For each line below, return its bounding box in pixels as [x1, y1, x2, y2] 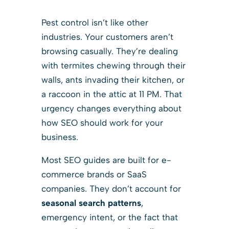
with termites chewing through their [41, 60, 186, 71]
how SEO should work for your [41, 117, 163, 128]
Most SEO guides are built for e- [41, 154, 171, 165]
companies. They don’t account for [41, 183, 181, 194]
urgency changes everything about [41, 103, 181, 113]
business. [41, 131, 78, 142]
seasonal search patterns [41, 197, 141, 208]
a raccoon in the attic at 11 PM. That [41, 88, 182, 99]
